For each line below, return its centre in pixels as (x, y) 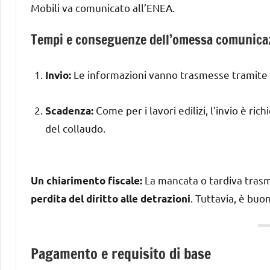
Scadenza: (69, 110)
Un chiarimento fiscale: (86, 180)
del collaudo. (75, 128)
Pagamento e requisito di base (121, 253)
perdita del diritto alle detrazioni (111, 198)
